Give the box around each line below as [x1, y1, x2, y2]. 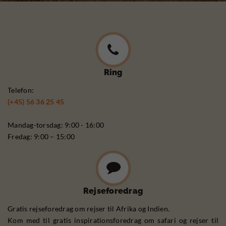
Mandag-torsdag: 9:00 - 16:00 [8, 121, 104, 130]
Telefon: [8, 86, 34, 95]
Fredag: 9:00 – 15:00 [8, 132, 75, 141]
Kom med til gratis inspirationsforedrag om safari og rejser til [8, 216, 218, 225]
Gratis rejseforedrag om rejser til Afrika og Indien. [8, 204, 169, 213]
